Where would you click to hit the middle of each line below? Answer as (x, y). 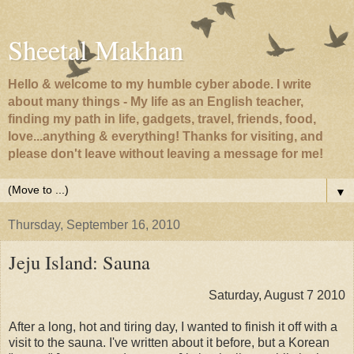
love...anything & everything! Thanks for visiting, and (166, 136)
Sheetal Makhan (96, 50)
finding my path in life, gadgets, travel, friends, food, (162, 119)
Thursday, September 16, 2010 (94, 225)
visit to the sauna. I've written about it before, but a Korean (169, 342)
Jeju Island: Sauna (79, 262)
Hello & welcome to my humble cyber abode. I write (160, 84)
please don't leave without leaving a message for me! (166, 154)
